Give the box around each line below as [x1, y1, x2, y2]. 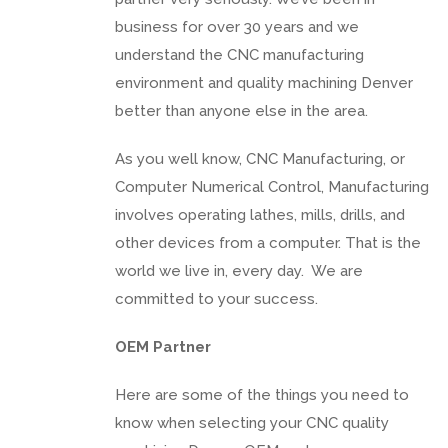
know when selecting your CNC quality [115, 413, 389, 432]
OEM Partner [115, 337, 211, 356]
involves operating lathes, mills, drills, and [115, 205, 405, 224]
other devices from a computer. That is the [115, 233, 421, 252]
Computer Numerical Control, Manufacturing [115, 177, 429, 196]
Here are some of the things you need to [115, 385, 409, 404]
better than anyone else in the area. [115, 101, 368, 120]
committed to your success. [115, 289, 318, 308]
